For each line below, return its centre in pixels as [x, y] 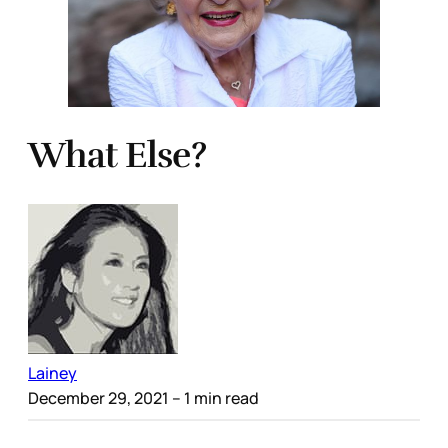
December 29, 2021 [98, 398]
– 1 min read [214, 398]
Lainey [52, 373]
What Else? [117, 155]
